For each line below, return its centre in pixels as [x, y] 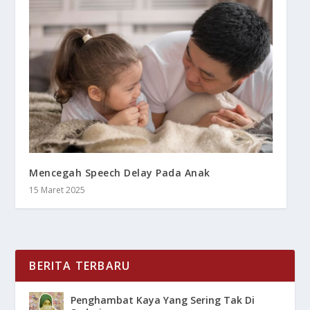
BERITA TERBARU [80, 265]
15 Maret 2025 [57, 190]
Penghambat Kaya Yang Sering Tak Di [163, 300]
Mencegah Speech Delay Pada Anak [120, 172]
